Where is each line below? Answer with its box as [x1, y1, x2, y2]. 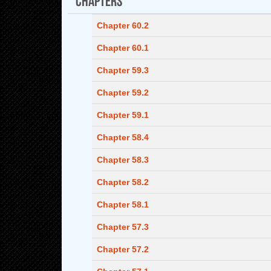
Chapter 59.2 [97, 88, 149, 97]
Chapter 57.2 [97, 244, 149, 254]
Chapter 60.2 [97, 21, 149, 30]
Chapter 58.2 [97, 177, 149, 187]
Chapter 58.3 [97, 155, 149, 165]
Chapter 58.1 [97, 200, 149, 209]
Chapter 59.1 [97, 110, 149, 120]
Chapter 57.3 [97, 222, 149, 232]
